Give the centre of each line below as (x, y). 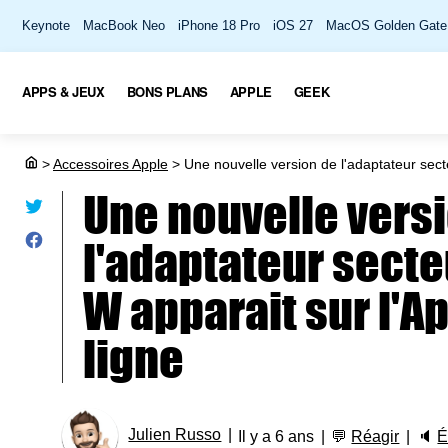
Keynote (46, 25)
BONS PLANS (167, 91)
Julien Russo (175, 435)
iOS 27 (293, 25)
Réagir (375, 436)
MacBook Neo (124, 25)
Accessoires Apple (110, 164)
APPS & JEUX (63, 91)
